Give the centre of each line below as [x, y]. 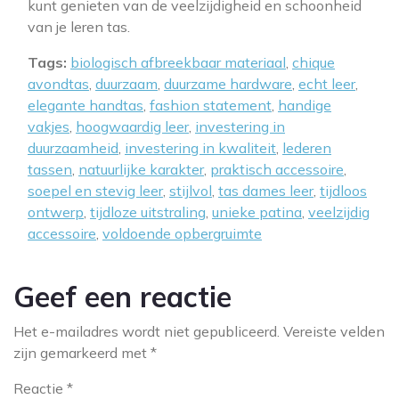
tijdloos [343, 191]
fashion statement [211, 105]
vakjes [49, 126]
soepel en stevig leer [95, 191]
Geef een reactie [122, 297]
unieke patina [257, 212]
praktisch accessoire [277, 169]
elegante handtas [85, 105]
